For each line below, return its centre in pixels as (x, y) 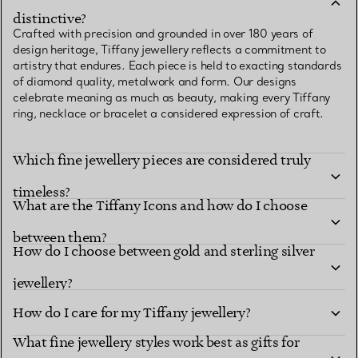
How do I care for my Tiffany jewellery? (132, 313)
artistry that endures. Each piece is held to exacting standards (177, 66)
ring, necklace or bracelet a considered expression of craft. (169, 114)
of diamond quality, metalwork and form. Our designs (155, 82)
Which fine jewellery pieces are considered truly (162, 160)
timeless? (42, 192)
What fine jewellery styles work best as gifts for (156, 342)
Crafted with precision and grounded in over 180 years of (163, 34)
